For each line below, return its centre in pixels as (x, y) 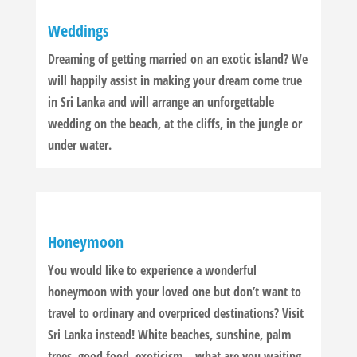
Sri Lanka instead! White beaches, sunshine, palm (169, 335)
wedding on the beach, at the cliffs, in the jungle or (175, 124)
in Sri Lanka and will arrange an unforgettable (161, 102)
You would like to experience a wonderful (152, 271)
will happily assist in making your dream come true (175, 81)
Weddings (78, 31)
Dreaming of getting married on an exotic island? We (177, 59)
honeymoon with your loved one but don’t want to (174, 292)
